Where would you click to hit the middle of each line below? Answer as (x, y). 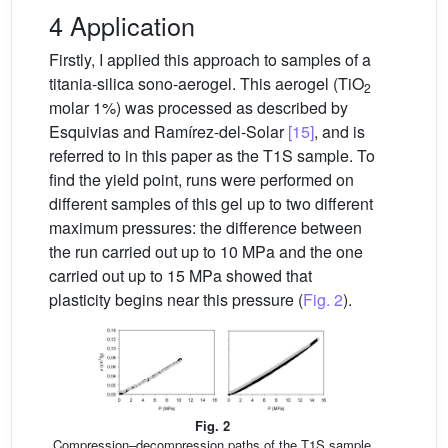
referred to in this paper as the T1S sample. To (212, 156)
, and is (339, 132)
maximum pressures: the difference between (205, 228)
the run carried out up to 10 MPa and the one (206, 252)
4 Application (122, 25)
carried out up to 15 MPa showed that (180, 276)
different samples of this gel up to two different (211, 204)
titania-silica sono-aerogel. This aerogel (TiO (206, 84)
